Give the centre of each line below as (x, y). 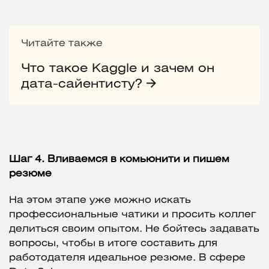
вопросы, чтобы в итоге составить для (113, 244)
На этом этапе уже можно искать (100, 201)
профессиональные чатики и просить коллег (132, 215)
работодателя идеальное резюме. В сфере (127, 258)
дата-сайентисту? (84, 85)
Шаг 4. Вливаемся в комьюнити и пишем (119, 160)
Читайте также (62, 44)
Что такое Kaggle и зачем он (118, 69)
